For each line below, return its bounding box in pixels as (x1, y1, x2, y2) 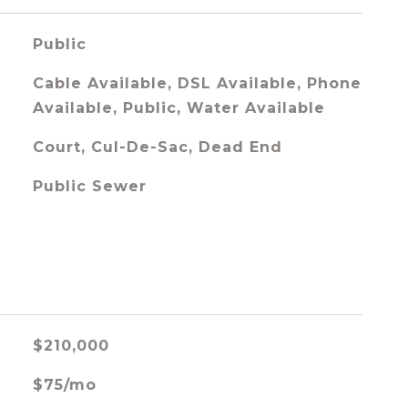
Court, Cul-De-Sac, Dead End (32, 138, 282, 156)
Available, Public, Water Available (32, 99, 325, 117)
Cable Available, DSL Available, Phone (32, 75, 362, 92)
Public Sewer (32, 178, 147, 195)
